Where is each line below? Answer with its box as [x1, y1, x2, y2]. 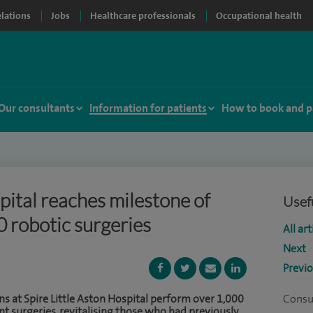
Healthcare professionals [90, 10, 196, 21]
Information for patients [89, 101, 207, 115]
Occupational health [216, 10, 302, 21]
